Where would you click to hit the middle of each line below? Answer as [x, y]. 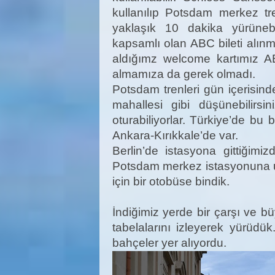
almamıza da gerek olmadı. [184, 74]
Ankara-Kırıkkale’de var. [176, 135]
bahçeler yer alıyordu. [169, 243]
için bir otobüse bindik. [171, 181]
